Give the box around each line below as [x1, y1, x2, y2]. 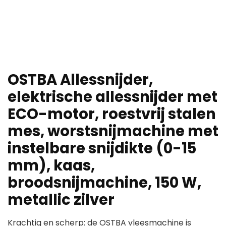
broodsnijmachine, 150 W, [8, 173, 201, 193]
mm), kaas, [8, 155, 95, 176]
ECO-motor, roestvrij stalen [8, 104, 216, 125]
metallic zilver [8, 190, 115, 210]
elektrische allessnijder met [8, 87, 217, 107]
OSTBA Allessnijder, [8, 70, 153, 90]
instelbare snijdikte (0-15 [8, 138, 196, 159]
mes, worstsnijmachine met [8, 121, 218, 142]
